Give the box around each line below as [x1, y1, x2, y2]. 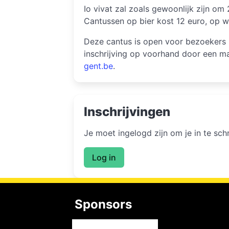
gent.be [84, 61, 113, 71]
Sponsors [75, 196, 132, 212]
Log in [92, 152, 117, 163]
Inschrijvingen [84, 104, 171, 119]
